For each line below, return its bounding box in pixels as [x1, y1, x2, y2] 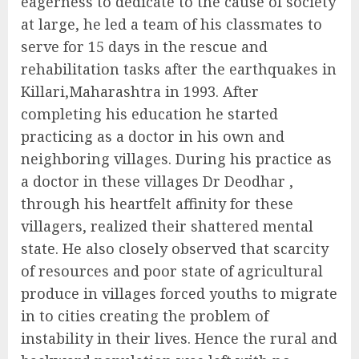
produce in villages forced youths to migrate [21, 284, 337, 304]
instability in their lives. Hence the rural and [21, 329, 337, 349]
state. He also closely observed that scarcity [21, 239, 329, 259]
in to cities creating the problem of [21, 306, 268, 326]
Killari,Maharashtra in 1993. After [21, 82, 259, 102]
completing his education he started [21, 104, 278, 124]
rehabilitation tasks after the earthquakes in [21, 59, 337, 79]
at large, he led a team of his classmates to [21, 14, 322, 34]
